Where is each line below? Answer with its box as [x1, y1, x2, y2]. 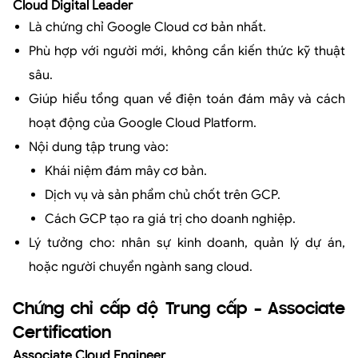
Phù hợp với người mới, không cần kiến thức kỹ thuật [29, 42, 345, 59]
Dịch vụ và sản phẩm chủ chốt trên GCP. [45, 186, 280, 203]
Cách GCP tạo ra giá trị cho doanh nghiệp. [45, 210, 296, 227]
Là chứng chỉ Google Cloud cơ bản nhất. [29, 18, 266, 35]
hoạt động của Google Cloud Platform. [29, 114, 257, 131]
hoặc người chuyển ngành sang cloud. [29, 258, 253, 275]
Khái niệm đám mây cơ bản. [45, 162, 207, 179]
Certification [13, 324, 111, 343]
